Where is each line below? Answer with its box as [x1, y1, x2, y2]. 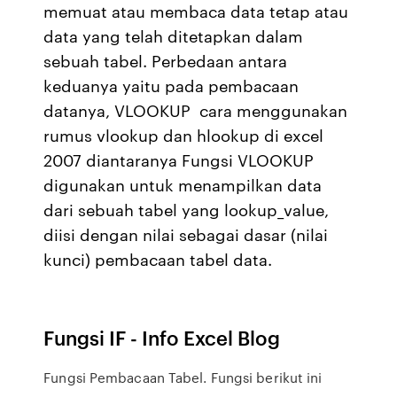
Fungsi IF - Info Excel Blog [43, 323, 281, 351]
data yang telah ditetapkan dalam [43, 24, 304, 47]
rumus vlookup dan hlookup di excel [43, 123, 324, 146]
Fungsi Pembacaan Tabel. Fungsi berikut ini [43, 368, 323, 387]
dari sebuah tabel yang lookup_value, [43, 198, 330, 221]
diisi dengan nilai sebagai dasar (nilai [43, 222, 329, 245]
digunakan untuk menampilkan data [43, 173, 323, 196]
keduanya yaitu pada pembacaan [43, 74, 300, 97]
